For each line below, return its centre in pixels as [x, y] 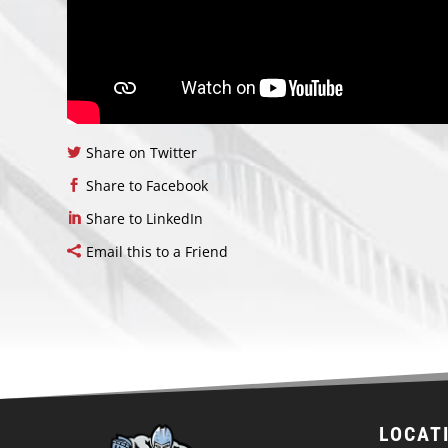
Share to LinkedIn [145, 219]
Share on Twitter [142, 153]
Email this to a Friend [157, 252]
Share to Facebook [147, 186]
